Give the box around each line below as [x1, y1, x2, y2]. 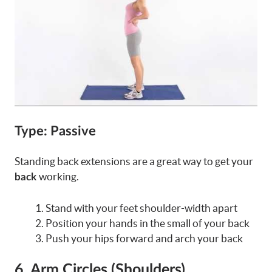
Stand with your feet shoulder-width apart [46, 202, 237, 214]
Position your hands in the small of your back [46, 217, 250, 229]
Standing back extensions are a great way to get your [15, 155, 253, 168]
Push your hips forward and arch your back [46, 232, 243, 244]
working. [39, 171, 79, 183]
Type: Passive [15, 124, 96, 138]
